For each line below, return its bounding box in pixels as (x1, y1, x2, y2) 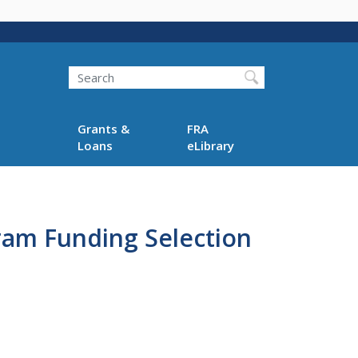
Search (50, 58, 87, 74)
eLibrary (187, 137, 235, 153)
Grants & (77, 120, 129, 137)
